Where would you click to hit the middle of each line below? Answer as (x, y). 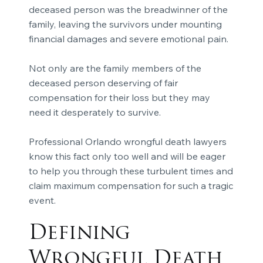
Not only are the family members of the (115, 68)
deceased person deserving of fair (103, 83)
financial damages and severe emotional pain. (128, 39)
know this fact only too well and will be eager (127, 156)
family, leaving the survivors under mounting (125, 24)
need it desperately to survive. (95, 112)
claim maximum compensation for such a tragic (131, 186)
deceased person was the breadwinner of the (128, 10)
